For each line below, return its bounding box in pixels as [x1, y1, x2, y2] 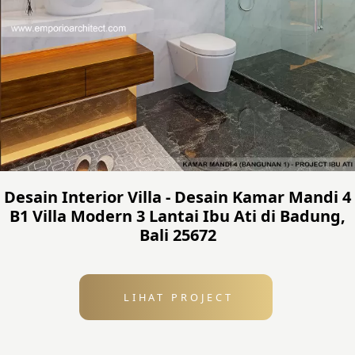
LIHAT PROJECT [113, 290, 239, 305]
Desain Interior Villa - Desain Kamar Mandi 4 [4, 186, 351, 208]
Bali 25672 [139, 224, 216, 246]
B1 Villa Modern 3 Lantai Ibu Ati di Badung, [10, 205, 345, 227]
